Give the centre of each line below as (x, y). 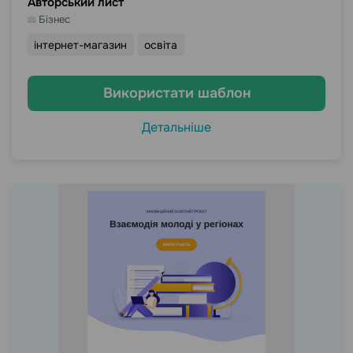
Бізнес (54, 19)
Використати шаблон (176, 93)
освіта (161, 45)
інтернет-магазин (81, 45)
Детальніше (176, 127)
